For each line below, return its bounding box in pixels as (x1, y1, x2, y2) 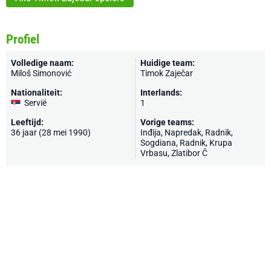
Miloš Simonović (11, 68, 71, 78)
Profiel (6, 32, 39, 47)
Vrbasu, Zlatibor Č (140, 148, 207, 158)
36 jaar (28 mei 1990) (11, 128, 91, 137)
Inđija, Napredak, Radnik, (140, 128, 233, 137)
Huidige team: (140, 58, 195, 68)
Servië (24, 98, 47, 108)
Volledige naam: (11, 58, 74, 68)
